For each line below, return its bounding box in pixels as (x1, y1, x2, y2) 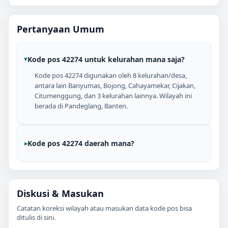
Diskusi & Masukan (17, 187, 104, 199)
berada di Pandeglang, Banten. (35, 101, 128, 110)
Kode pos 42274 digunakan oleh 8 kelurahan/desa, (35, 70, 187, 80)
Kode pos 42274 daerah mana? (27, 138, 134, 148)
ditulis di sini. (17, 212, 55, 222)
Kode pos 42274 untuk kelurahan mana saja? (27, 54, 185, 64)
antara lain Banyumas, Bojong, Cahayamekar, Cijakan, (35, 80, 195, 90)
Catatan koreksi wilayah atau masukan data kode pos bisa (17, 203, 192, 213)
